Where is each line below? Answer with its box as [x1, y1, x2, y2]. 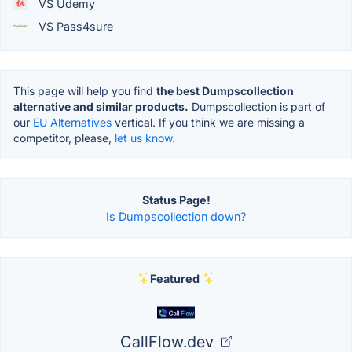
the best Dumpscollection [156, 83, 294, 97]
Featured [149, 271, 200, 285]
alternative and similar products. [13, 99, 189, 113]
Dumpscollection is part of [189, 99, 325, 113]
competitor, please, [13, 130, 115, 145]
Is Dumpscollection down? [106, 209, 246, 223]
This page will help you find [13, 83, 156, 97]
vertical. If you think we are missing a [112, 115, 305, 129]
